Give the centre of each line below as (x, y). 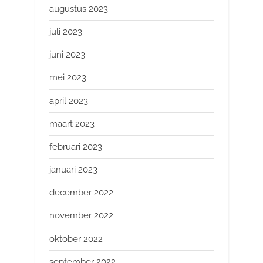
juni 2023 (67, 55)
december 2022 (81, 193)
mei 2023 (68, 78)
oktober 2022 (76, 239)
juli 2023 (66, 32)
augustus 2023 (79, 9)
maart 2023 (72, 124)
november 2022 (81, 216)
